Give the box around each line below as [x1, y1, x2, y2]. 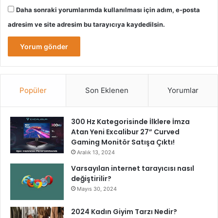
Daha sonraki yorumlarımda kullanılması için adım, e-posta [16, 6, 200, 14]
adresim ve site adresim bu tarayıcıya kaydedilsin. [8, 20, 165, 29]
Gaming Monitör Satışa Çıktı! [71, 137, 175, 147]
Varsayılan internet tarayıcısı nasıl [71, 163, 194, 174]
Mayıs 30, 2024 [77, 185, 117, 193]
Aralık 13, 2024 [77, 149, 115, 156]
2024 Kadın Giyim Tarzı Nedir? [71, 207, 177, 217]
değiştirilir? [71, 174, 111, 184]
